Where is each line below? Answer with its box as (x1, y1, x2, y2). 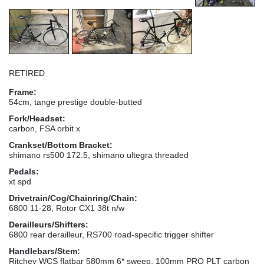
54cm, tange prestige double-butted (9, 97, 142, 107)
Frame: (9, 87, 37, 97)
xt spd (9, 176, 31, 186)
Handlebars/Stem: (9, 246, 80, 256)
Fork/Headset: (9, 113, 65, 123)
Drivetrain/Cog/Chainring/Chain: (9, 193, 137, 203)
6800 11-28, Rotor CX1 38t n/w (9, 203, 124, 213)
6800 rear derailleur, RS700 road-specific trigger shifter (9, 229, 214, 239)
